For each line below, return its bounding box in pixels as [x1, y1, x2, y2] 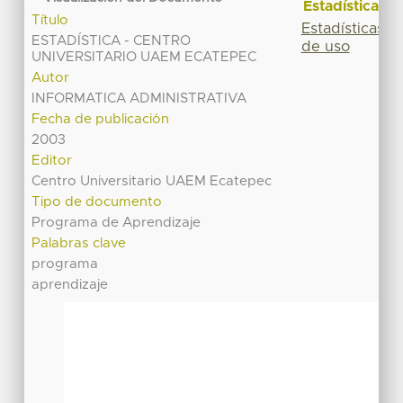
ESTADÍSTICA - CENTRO [31, 34, 192, 49]
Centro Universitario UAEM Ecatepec [31, 175, 273, 189]
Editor [31, 154, 73, 168]
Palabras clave [31, 237, 127, 251]
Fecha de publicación [31, 112, 170, 127]
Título [31, 13, 69, 28]
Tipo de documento [31, 195, 163, 210]
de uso [300, 39, 350, 54]
